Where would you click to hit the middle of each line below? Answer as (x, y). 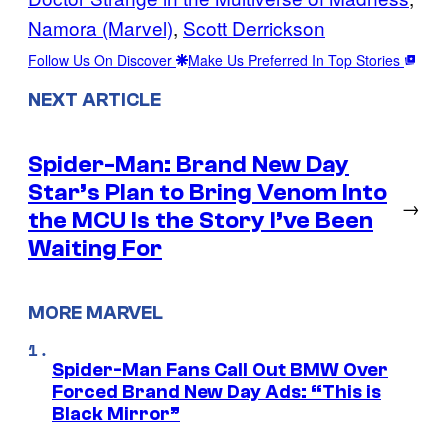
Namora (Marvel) (100, 27)
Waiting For (95, 248)
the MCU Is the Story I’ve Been (200, 220)
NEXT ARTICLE (94, 99)
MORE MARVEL (95, 313)
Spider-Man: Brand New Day (188, 164)
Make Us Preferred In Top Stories (296, 59)
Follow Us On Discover (102, 59)
